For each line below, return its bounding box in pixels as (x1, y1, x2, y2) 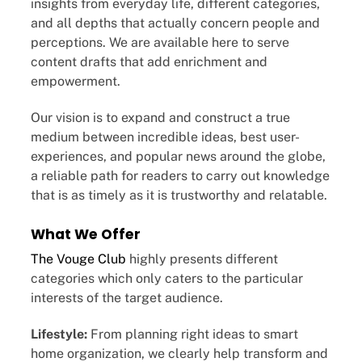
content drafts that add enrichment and (31, 54, 267, 70)
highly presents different (126, 250, 278, 267)
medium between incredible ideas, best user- (31, 129, 300, 145)
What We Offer (31, 225, 141, 245)
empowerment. (31, 74, 120, 90)
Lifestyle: (31, 326, 90, 342)
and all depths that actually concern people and (31, 15, 320, 32)
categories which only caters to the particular (31, 270, 303, 286)
